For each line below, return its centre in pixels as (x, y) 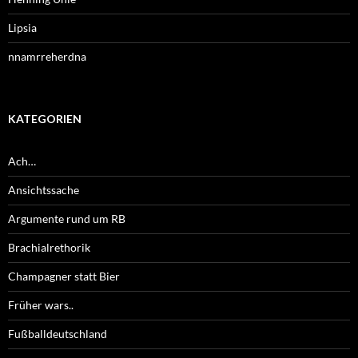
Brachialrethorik (49, 248)
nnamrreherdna (47, 57)
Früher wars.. (41, 305)
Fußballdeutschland (58, 334)
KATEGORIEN (45, 119)
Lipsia (22, 28)
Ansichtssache (44, 190)
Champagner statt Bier (64, 276)
